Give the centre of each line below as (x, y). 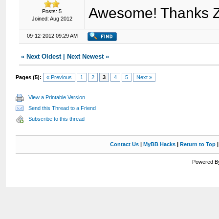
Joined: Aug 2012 (52, 19)
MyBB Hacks (159, 144)
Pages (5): (29, 77)
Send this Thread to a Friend (62, 108)
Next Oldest (44, 56)
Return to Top (197, 144)
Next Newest (86, 56)
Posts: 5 (52, 11)
